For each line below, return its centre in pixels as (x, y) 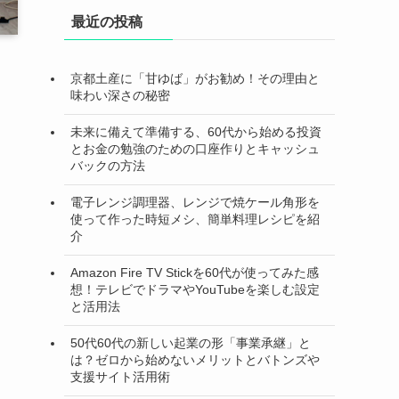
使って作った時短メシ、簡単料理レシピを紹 (195, 220)
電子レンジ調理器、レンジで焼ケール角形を (195, 203)
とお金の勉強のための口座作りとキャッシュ (195, 149)
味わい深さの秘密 (120, 96)
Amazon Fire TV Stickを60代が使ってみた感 (195, 273)
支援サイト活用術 (120, 377)
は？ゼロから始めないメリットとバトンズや (195, 360)
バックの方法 (108, 166)
